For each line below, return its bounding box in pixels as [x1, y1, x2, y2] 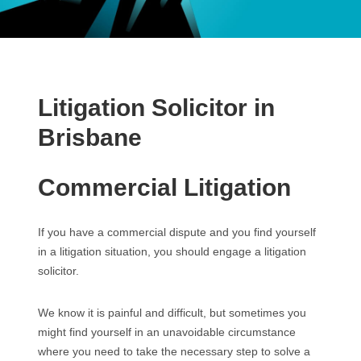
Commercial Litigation [38, 174, 291, 201]
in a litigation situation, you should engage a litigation [38, 245, 306, 258]
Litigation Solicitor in [38, 94, 275, 121]
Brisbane [38, 124, 142, 151]
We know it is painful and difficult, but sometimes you [38, 306, 306, 319]
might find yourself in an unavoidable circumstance [38, 326, 296, 338]
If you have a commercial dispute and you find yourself [38, 226, 316, 239]
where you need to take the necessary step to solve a [38, 345, 310, 358]
